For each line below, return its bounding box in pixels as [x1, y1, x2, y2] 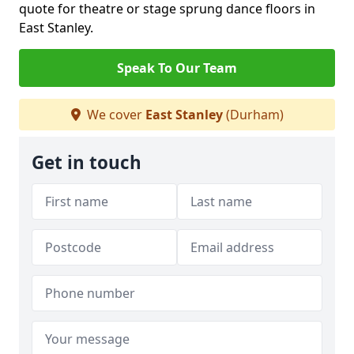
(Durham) [222, 106, 284, 123]
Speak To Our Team [117, 59, 237, 77]
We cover [83, 106, 145, 123]
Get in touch [32, 150, 141, 175]
